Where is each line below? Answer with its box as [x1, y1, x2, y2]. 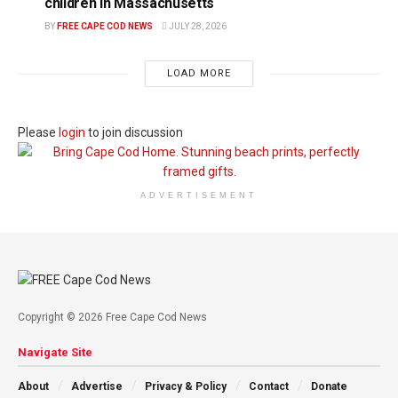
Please [18, 125, 59, 140]
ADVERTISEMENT [140, 191, 258, 201]
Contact [249, 379, 289, 393]
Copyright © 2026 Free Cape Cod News [18, 310, 207, 323]
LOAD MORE [166, 68, 231, 80]
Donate [311, 379, 347, 393]
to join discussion [85, 125, 183, 140]
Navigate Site [18, 345, 92, 359]
